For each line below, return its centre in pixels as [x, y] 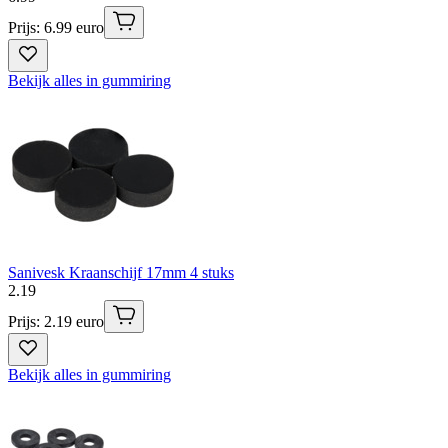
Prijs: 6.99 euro [56, 27]
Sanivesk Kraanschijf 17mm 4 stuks [121, 272]
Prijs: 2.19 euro [56, 321]
